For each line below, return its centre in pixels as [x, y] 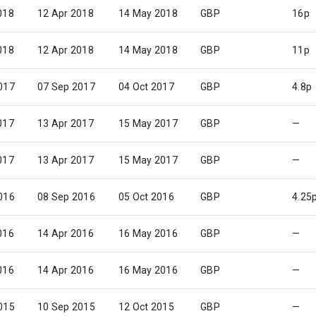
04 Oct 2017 [146, 87]
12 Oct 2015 [146, 307]
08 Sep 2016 [66, 197]
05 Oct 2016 [146, 197]
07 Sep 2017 [66, 87]
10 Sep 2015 [66, 307]
